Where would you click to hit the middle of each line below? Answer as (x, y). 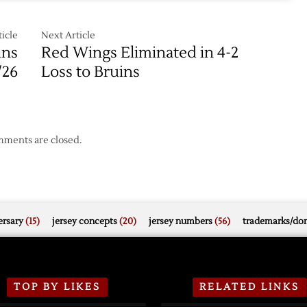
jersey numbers (181, 221)
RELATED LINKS (250, 287)
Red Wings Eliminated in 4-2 (140, 52)
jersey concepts (85, 221)
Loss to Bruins (91, 72)
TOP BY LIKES (58, 287)
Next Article (69, 35)
